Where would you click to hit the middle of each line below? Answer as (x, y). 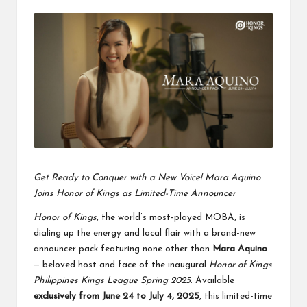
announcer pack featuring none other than (123, 249)
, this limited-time (236, 297)
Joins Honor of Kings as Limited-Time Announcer (135, 194)
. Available (212, 281)
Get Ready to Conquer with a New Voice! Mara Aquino (147, 178)
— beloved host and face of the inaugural (121, 265)
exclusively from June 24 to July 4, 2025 (116, 297)
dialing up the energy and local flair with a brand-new (145, 234)
